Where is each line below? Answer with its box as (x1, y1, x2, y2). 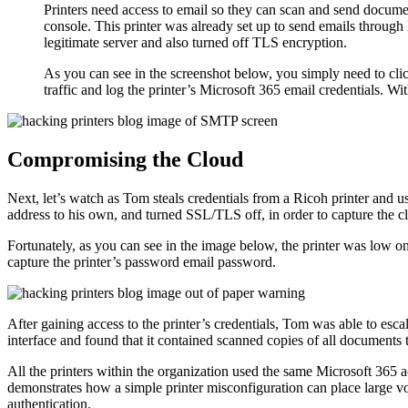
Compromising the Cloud (7, 148, 243, 172)
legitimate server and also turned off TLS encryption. (44, 35, 347, 51)
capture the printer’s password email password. (7, 253, 276, 270)
